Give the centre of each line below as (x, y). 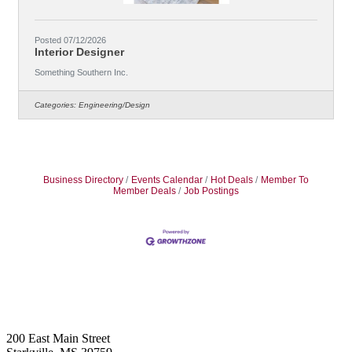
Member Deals (145, 191)
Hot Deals (232, 180)
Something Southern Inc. (81, 72)
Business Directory (83, 180)
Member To (285, 180)
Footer (33, 300)
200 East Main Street (58, 338)
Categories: (55, 104)
